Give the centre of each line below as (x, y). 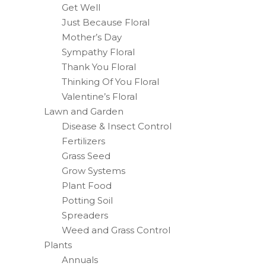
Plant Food (87, 186)
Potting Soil (87, 200)
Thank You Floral (99, 67)
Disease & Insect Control (117, 126)
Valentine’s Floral (99, 96)
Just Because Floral (106, 22)
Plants (58, 245)
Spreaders (85, 215)
